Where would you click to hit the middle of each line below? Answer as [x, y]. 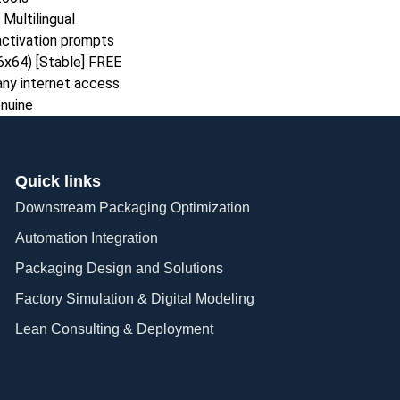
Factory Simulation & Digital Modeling [135, 298]
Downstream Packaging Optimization [133, 207]
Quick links [58, 181]
